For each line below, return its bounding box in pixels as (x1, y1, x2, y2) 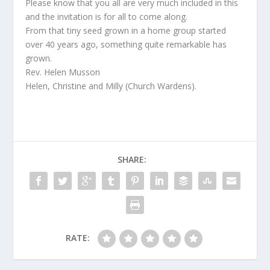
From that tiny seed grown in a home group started (25, 25, 227, 36)
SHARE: (118, 154, 146, 165)
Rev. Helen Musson (25, 66, 101, 78)
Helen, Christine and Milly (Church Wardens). (25, 80, 197, 92)
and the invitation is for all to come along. (25, 11, 188, 22)
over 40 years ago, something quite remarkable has (25, 39, 227, 50)
